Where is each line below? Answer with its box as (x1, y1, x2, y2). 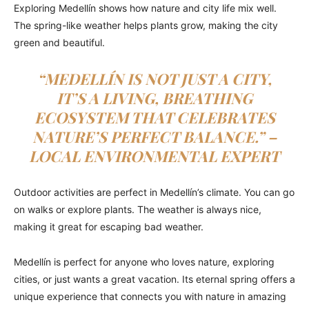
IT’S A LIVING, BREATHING (57, 88, 252, 109)
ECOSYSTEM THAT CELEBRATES (34, 107, 275, 128)
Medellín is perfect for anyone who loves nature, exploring (14, 256, 275, 268)
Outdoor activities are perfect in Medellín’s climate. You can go (14, 186, 295, 199)
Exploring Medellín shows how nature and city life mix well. (14, 2, 277, 14)
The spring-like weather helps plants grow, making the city (14, 19, 278, 32)
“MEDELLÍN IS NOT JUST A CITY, (37, 68, 272, 90)
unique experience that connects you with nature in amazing (14, 290, 286, 303)
